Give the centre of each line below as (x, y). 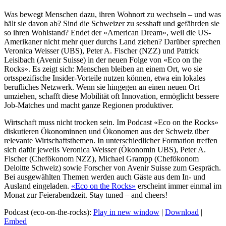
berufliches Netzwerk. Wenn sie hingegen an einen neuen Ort (102, 87)
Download (182, 212)
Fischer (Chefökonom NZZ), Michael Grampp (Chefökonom (101, 158)
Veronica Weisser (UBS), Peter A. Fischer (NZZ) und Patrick (101, 50)
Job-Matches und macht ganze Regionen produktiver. (89, 105)
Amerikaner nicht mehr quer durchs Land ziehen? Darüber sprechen (112, 41)
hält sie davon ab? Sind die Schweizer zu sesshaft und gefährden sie (112, 23)
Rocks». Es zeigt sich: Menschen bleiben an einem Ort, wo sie (103, 69)
